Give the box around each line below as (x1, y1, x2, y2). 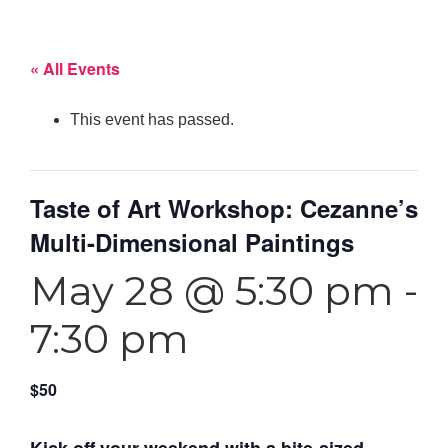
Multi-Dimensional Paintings (30, 224, 354, 259)
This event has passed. (70, 110, 234, 128)
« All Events (30, 56, 120, 80)
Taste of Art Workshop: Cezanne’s (30, 190, 418, 225)
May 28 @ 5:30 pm (30, 265, 394, 315)
